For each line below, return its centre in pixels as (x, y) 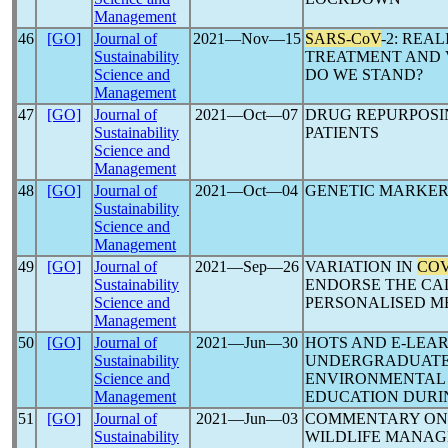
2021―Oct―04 (246, 190)
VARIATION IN (361, 266)
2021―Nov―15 (246, 38)
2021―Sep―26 (246, 266)
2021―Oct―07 (246, 114)
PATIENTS (342, 132)
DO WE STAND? (364, 74)
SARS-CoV (343, 38)
